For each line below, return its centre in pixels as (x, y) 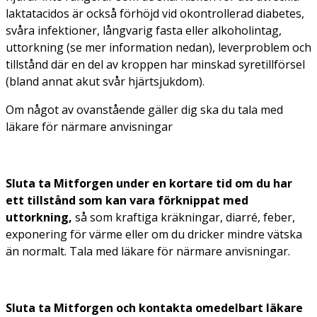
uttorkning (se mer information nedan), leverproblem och (158, 47)
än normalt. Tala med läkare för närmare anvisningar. (148, 251)
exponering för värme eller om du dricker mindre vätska (154, 234)
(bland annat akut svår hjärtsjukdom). (105, 81)
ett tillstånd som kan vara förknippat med (127, 200)
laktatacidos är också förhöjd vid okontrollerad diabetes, (155, 13)
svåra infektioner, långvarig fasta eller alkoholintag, (144, 30)
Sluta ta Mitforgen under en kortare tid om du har (149, 183)
